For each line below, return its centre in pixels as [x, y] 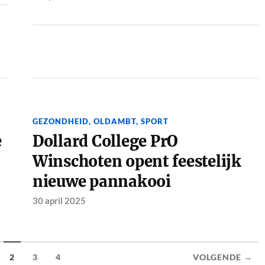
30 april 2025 [59, 201]
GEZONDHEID [60, 122]
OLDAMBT [114, 122]
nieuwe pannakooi [101, 182]
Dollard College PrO [105, 142]
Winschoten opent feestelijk [137, 162]
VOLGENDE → [222, 258]
